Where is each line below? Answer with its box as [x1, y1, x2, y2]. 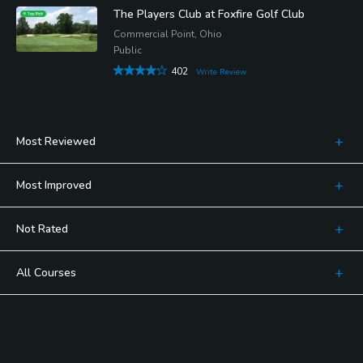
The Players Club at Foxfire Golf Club [113, 6, 305, 22]
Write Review [196, 66, 246, 78]
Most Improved [16, 177, 92, 193]
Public [113, 43, 142, 57]
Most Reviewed [16, 133, 96, 149]
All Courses [16, 264, 76, 280]
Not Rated [16, 220, 68, 237]
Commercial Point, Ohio [113, 27, 222, 41]
